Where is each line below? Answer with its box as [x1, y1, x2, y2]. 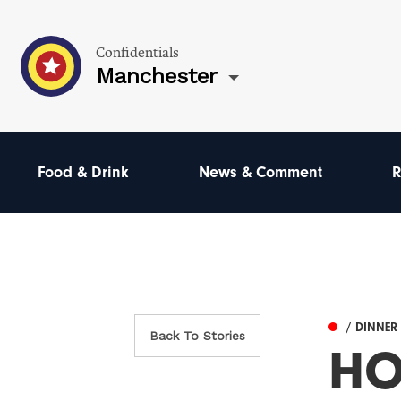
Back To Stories [149, 328, 246, 344]
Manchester [96, 63, 218, 89]
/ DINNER [346, 320, 397, 336]
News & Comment [198, 163, 322, 182]
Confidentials [96, 43, 179, 62]
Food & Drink [38, 163, 129, 182]
